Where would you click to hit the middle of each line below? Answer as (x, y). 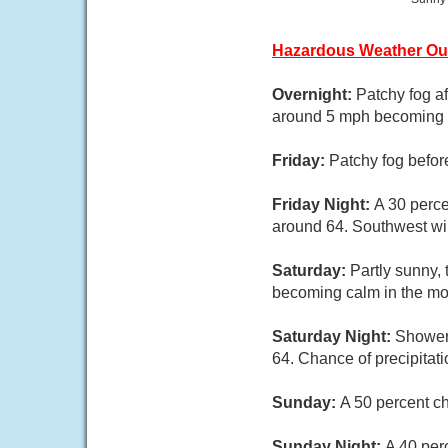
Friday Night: (323, 204)
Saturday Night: (333, 336)
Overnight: (314, 94)
